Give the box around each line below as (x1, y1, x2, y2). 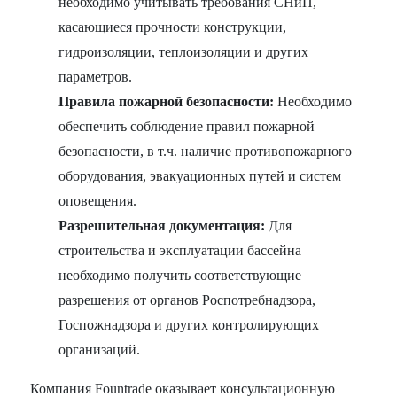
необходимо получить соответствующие (58, 268, 302, 284)
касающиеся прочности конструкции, (58, 19, 287, 35)
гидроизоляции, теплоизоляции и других (58, 44, 309, 60)
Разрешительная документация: (58, 218, 266, 234)
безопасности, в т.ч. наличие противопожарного (58, 144, 353, 160)
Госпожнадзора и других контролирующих (58, 317, 320, 333)
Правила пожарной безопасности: (58, 94, 275, 110)
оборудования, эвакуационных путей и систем (58, 168, 342, 184)
